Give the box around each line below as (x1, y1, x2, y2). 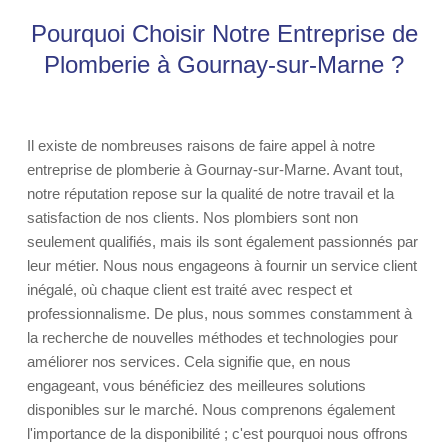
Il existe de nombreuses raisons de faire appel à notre (27, 137, 375, 154)
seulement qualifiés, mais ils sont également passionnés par (27, 233, 418, 250)
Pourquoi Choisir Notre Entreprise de (30, 20, 418, 47)
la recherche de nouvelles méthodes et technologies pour (27, 329, 398, 346)
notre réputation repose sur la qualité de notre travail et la (27, 185, 394, 202)
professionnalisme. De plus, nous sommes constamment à (27, 305, 412, 322)
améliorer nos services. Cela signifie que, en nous (27, 353, 351, 370)
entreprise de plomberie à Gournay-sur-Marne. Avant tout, (27, 161, 403, 178)
